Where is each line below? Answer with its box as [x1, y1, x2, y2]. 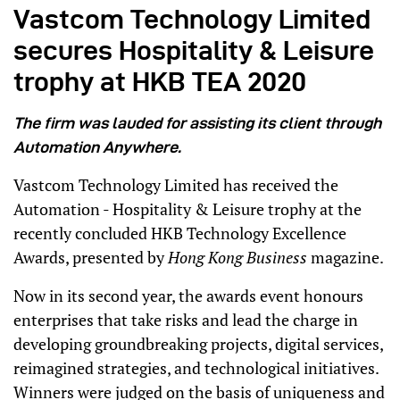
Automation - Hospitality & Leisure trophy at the [13, 197, 362, 220]
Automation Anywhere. [13, 137, 181, 155]
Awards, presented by [13, 246, 168, 268]
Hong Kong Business [168, 246, 307, 268]
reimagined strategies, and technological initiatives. [13, 356, 379, 379]
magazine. [307, 246, 384, 268]
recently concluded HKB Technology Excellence [13, 221, 346, 244]
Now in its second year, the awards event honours [13, 284, 363, 306]
